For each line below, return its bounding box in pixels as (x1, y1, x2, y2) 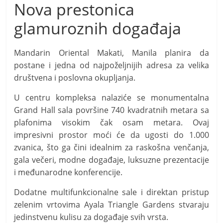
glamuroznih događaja (14, 17, 182, 39)
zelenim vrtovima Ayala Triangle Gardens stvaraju (14, 199, 209, 210)
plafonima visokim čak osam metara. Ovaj (14, 116, 209, 128)
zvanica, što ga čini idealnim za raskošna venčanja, (14, 141, 209, 153)
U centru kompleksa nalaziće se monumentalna (14, 92, 209, 103)
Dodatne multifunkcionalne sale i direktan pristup (14, 186, 209, 198)
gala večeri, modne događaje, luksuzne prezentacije (14, 154, 209, 165)
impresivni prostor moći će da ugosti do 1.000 (14, 129, 209, 140)
